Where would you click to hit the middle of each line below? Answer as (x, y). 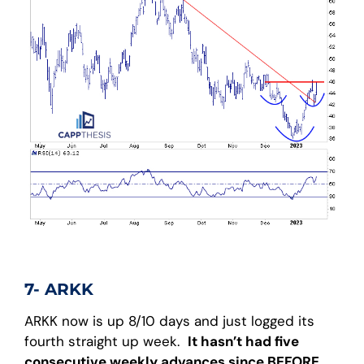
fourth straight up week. (106, 341)
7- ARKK (59, 289)
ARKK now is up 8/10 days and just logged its (169, 321)
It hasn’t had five (243, 341)
